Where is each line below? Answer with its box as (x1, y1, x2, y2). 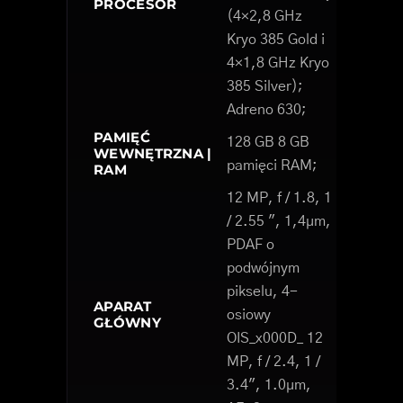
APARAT (94, 298, 151, 316)
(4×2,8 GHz (227, 9, 302, 24)
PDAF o (227, 237, 274, 253)
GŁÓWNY (94, 314, 161, 332)
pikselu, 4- (227, 284, 298, 300)
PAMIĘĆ (94, 129, 150, 147)
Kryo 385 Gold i (227, 32, 325, 48)
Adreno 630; (227, 103, 307, 118)
